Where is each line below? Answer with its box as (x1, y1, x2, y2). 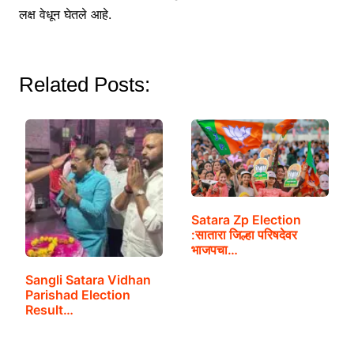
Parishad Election (24, 287, 130, 303)
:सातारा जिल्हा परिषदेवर (190, 226, 297, 243)
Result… (24, 302, 73, 318)
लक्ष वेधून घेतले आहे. (18, 6, 111, 23)
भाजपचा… (190, 241, 238, 258)
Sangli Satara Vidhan (24, 272, 151, 288)
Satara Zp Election (190, 211, 301, 228)
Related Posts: (18, 73, 150, 97)
